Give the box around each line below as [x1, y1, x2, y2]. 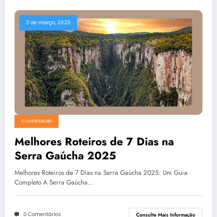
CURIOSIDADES [21, 118, 52, 124]
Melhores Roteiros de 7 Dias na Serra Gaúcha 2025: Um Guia [15, 168, 187, 177]
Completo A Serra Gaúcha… [15, 177, 93, 187]
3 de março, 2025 [26, 19, 71, 27]
